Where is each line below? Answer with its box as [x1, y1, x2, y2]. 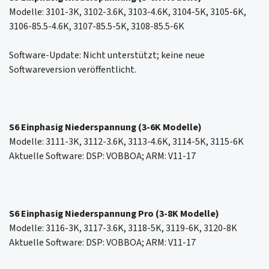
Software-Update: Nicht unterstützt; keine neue [9, 49, 205, 62]
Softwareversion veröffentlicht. [9, 63, 136, 77]
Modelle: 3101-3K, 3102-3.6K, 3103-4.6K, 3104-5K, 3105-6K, [9, 5, 246, 19]
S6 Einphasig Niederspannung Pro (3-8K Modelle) [9, 207, 219, 221]
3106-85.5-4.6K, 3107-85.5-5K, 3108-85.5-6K [9, 20, 184, 34]
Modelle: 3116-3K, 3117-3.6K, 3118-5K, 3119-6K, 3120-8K [9, 222, 237, 235]
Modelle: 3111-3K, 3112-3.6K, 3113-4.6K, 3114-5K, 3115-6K [9, 135, 244, 149]
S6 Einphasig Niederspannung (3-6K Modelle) [9, 121, 202, 134]
